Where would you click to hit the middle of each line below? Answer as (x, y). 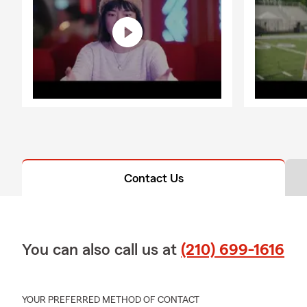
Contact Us (153, 179)
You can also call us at (101, 250)
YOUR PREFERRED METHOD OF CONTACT (111, 300)
